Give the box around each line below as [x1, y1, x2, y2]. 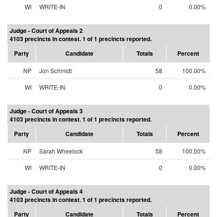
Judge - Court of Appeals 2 [10, 26, 83, 35]
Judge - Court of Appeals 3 [10, 107, 83, 115]
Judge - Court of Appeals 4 [10, 187, 83, 196]
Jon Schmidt [39, 66, 72, 75]
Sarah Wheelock [39, 147, 83, 155]
